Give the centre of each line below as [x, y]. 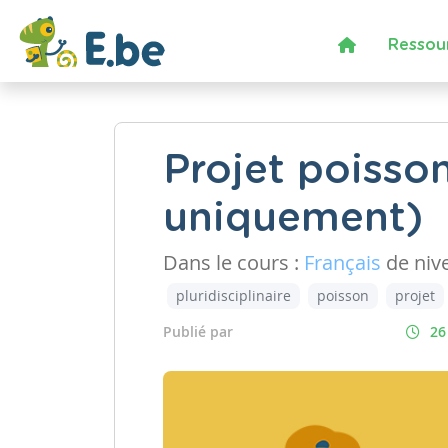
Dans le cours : [233, 262]
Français [342, 262]
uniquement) [293, 219]
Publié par [198, 331]
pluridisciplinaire [233, 295]
